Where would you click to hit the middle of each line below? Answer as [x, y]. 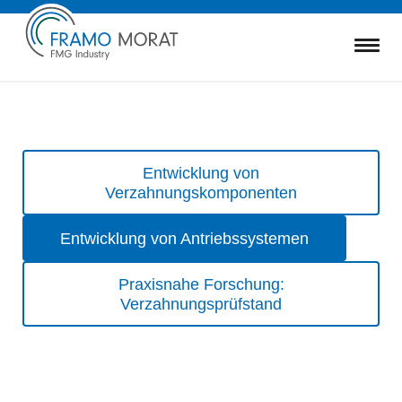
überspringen [64, 178]
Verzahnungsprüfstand [201, 304]
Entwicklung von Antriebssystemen [184, 238]
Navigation [56, 158]
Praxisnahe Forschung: [201, 284]
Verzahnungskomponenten [201, 192]
